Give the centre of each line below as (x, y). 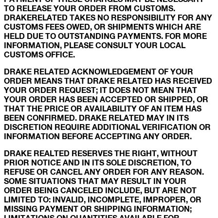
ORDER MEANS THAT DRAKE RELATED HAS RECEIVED (108, 81)
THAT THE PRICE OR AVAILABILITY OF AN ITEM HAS (103, 109)
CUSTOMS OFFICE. (39, 54)
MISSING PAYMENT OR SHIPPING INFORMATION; (98, 209)
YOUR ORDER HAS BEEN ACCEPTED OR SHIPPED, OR (106, 99)
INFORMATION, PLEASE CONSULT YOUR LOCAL (95, 45)
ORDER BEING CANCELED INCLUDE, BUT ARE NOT (100, 190)
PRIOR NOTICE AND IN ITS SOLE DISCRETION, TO (98, 163)
